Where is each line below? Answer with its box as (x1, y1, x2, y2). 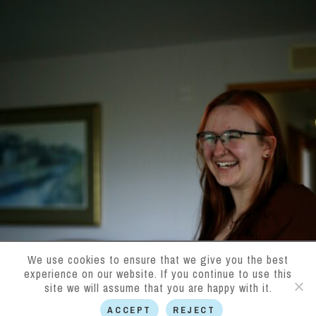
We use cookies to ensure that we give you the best (28, 252, 288, 267)
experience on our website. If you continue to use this (24, 266, 292, 281)
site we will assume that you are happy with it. (44, 280, 272, 296)
